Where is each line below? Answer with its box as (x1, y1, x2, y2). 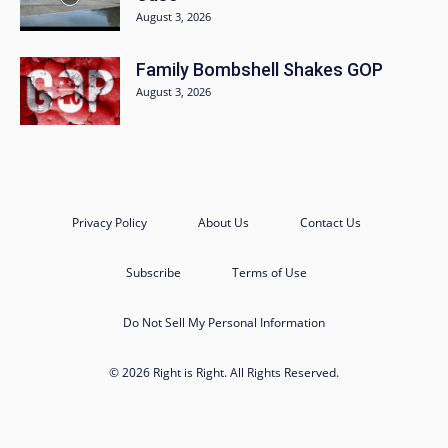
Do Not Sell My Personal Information (123, 313, 325, 331)
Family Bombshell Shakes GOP (136, 58, 383, 80)
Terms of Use (231, 263, 307, 281)
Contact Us (299, 213, 361, 231)
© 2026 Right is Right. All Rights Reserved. (109, 363, 339, 381)
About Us (197, 213, 249, 231)
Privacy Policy (71, 213, 147, 231)
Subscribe (125, 263, 181, 281)
